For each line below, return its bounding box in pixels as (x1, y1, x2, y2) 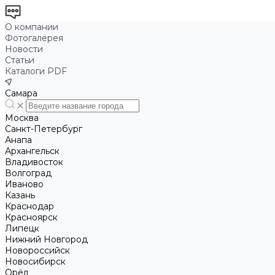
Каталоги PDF (5, 66, 67, 77)
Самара (5, 88, 37, 99)
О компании (5, 21, 58, 33)
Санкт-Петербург (5, 123, 82, 134)
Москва (5, 112, 39, 123)
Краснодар (5, 201, 54, 212)
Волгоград (5, 168, 52, 179)
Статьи (5, 55, 34, 66)
